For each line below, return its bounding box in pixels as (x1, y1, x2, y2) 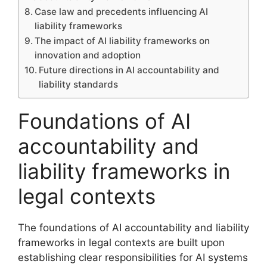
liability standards (39, 78, 119, 90)
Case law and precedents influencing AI (35, 5, 209, 17)
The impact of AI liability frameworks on (35, 35, 210, 46)
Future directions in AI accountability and (39, 64, 220, 76)
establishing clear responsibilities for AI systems (18, 251, 248, 263)
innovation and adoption (35, 49, 141, 61)
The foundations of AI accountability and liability (18, 221, 249, 234)
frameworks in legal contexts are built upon (18, 236, 225, 249)
